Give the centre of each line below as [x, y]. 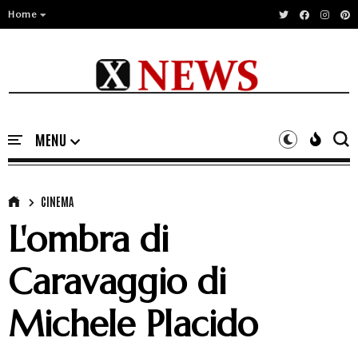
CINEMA [57, 202]
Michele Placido [133, 324]
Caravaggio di [117, 282]
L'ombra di [88, 240]
